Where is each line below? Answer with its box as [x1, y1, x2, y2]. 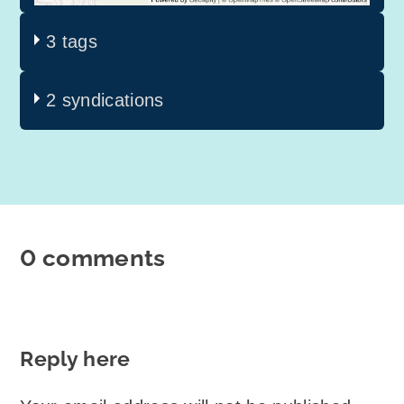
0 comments [20, 244, 166, 272]
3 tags [46, 32, 98, 52]
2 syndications [46, 90, 164, 111]
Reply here [20, 347, 131, 372]
